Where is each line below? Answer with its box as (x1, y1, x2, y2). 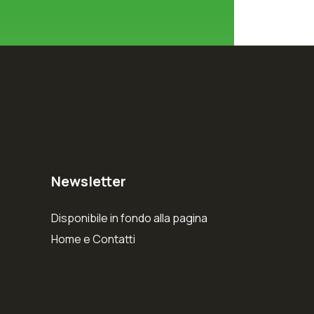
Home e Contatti (51, 231, 135, 247)
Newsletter (51, 172, 126, 191)
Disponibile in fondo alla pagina (51, 210, 207, 226)
